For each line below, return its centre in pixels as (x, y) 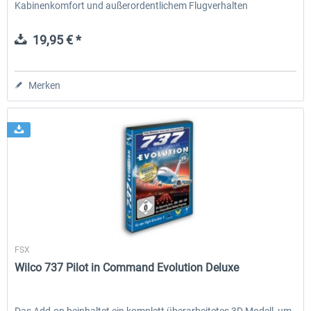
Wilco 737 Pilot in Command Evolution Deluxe (127, 268)
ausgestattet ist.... (54, 18)
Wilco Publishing (155, 235)
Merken (45, 86)
